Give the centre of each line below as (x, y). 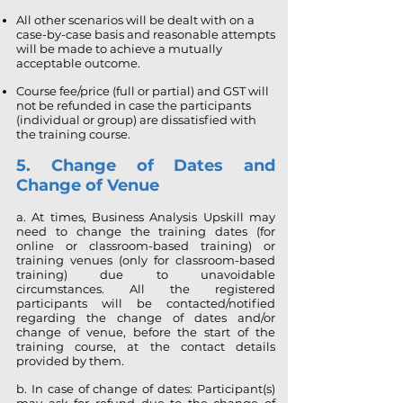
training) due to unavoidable (146, 274)
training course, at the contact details (146, 346)
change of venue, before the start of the (146, 332)
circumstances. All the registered (146, 289)
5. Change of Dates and (146, 166)
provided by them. (70, 361)
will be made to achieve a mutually (119, 49)
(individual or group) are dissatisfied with (136, 120)
